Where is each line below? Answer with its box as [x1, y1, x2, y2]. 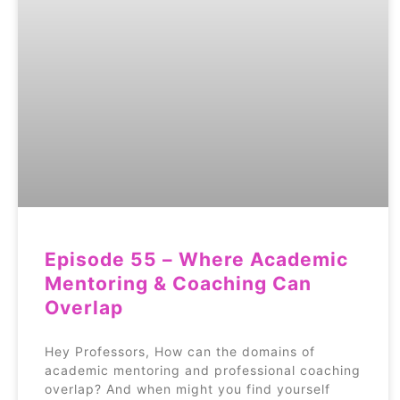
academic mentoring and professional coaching [45, 362, 361, 378]
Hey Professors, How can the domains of [45, 343, 315, 359]
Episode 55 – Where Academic [45, 247, 348, 271]
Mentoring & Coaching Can [45, 271, 312, 295]
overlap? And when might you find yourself [45, 380, 330, 396]
